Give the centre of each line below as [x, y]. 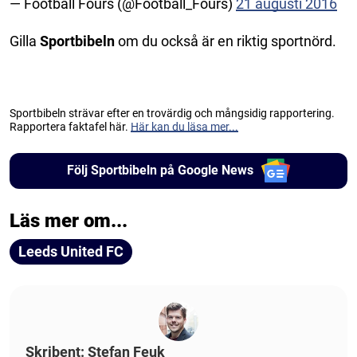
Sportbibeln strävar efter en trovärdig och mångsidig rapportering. [172, 113]
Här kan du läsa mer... [184, 126]
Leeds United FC [71, 251]
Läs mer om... [69, 220]
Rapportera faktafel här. [70, 126]
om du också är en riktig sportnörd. [226, 41]
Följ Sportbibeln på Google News [160, 171]
